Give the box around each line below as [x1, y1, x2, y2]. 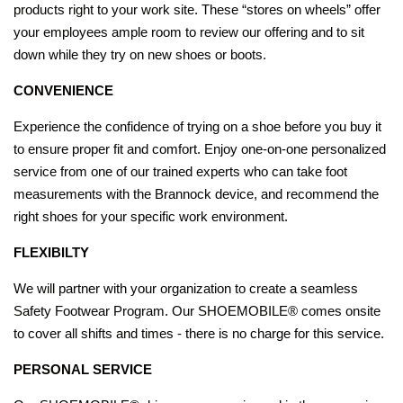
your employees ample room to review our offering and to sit [13, 24, 364, 40]
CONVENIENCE [13, 83, 113, 98]
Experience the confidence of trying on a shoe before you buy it [13, 119, 381, 134]
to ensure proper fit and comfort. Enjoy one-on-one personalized [13, 141, 386, 157]
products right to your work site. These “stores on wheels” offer [13, 2, 381, 17]
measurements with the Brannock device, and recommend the [13, 186, 379, 201]
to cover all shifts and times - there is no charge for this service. [13, 326, 384, 341]
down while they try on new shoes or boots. [13, 47, 266, 62]
